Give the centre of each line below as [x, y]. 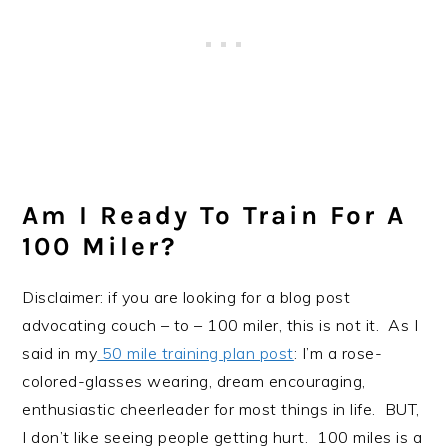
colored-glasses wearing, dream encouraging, [194, 381]
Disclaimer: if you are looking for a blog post [186, 297]
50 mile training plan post [195, 353]
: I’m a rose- [338, 353]
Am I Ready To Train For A [214, 216]
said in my [60, 353]
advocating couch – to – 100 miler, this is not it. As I [220, 325]
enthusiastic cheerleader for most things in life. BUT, [223, 409]
